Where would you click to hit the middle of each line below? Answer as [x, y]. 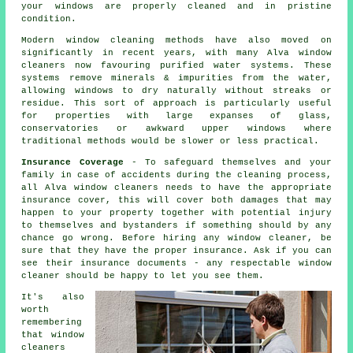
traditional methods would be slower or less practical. [171, 141]
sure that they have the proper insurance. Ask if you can [176, 250]
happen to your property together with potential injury [176, 212]
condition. [49, 19]
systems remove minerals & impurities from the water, [176, 78]
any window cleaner [255, 238]
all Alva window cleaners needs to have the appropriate [176, 187]
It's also [53, 297]
